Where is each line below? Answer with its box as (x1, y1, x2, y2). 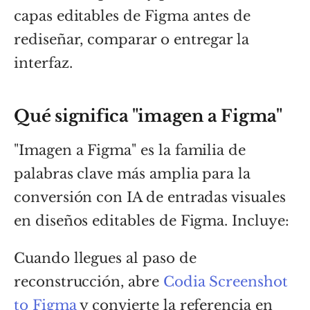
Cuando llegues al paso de (14, 249, 197, 266)
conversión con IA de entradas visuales (14, 188, 286, 206)
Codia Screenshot (163, 273, 288, 290)
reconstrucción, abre (14, 273, 163, 290)
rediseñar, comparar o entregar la (14, 30, 250, 48)
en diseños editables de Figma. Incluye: (14, 212, 289, 229)
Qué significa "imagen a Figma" (14, 105, 282, 126)
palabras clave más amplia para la (14, 165, 251, 182)
